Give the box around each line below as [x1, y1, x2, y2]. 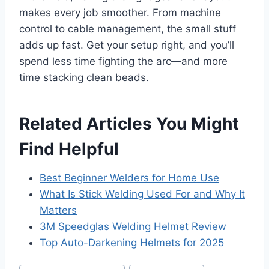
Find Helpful [19, 138, 119, 159]
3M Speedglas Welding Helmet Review [40, 220, 226, 232]
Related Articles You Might [19, 113, 239, 134]
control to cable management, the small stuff [19, 22, 236, 35]
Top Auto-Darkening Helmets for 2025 [40, 236, 224, 249]
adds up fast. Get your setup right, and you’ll [19, 38, 234, 51]
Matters [40, 204, 77, 216]
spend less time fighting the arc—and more [19, 55, 228, 67]
